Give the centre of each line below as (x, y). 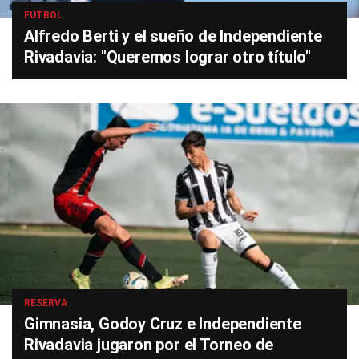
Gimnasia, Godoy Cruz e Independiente (163, 324)
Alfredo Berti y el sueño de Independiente (173, 36)
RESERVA (46, 303)
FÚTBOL (43, 16)
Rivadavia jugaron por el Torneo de (149, 345)
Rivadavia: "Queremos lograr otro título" (167, 57)
